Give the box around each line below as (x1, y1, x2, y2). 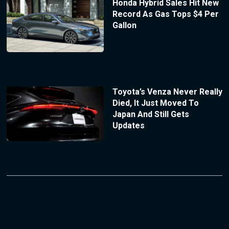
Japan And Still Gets (112, 109, 189, 119)
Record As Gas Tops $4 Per (112, 9, 219, 19)
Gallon (112, 20, 136, 31)
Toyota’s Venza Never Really (112, 86, 222, 97)
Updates (112, 120, 145, 130)
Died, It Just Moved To (112, 98, 199, 108)
